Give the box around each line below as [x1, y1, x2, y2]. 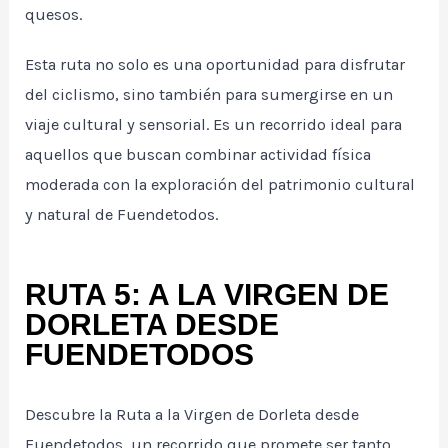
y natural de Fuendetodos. [25, 205, 219, 225]
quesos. [25, 5, 83, 25]
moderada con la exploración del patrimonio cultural [25, 175, 416, 195]
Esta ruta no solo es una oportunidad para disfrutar [25, 55, 406, 75]
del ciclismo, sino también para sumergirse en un [25, 85, 394, 105]
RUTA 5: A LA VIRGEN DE [25, 278, 390, 312]
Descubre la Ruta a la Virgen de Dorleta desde [25, 405, 360, 425]
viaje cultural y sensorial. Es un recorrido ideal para [25, 115, 403, 135]
